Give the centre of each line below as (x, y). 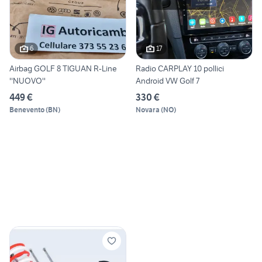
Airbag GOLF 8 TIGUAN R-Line (63, 68)
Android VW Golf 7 (168, 80)
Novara (148, 109)
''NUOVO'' (27, 80)
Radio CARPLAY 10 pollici (180, 68)
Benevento (27, 109)
